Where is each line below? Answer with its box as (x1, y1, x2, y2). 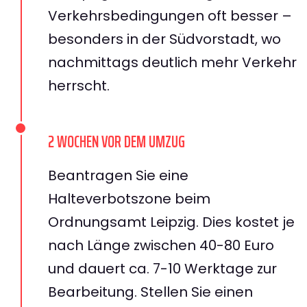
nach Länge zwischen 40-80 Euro (48, 235, 274, 255)
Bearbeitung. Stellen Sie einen (48, 282, 253, 302)
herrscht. (48, 75, 110, 95)
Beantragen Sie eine (48, 165, 188, 185)
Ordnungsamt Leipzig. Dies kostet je (48, 212, 295, 232)
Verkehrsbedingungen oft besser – (48, 5, 292, 25)
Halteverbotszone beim (48, 188, 210, 208)
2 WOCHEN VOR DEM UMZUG (48, 128, 185, 155)
